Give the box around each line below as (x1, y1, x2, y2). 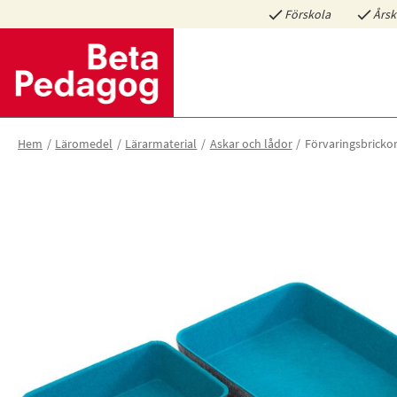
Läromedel (55, 136, 113, 152)
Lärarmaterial (125, 136, 198, 152)
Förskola (284, 6, 331, 22)
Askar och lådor (209, 136, 292, 152)
